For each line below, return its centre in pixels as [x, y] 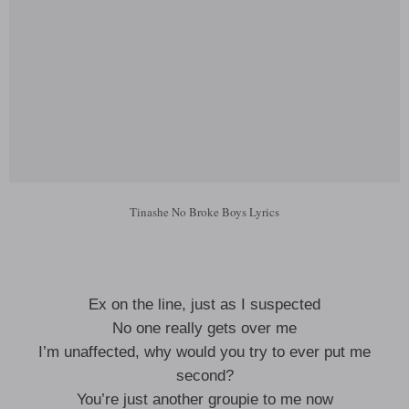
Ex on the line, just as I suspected [204, 304]
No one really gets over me [204, 328]
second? [204, 376]
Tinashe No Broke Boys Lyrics [204, 212]
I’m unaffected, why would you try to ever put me [204, 352]
